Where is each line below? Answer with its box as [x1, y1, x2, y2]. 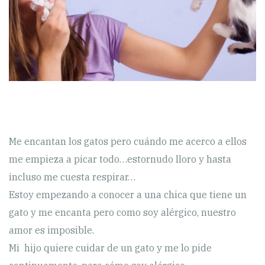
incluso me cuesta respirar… [9, 170, 135, 183]
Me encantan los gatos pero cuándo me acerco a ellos [9, 135, 247, 147]
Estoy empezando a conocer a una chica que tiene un [9, 188, 247, 201]
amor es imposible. [9, 224, 94, 236]
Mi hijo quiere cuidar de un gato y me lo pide [9, 241, 212, 254]
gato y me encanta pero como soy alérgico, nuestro [9, 206, 236, 218]
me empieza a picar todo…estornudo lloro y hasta [9, 153, 231, 165]
